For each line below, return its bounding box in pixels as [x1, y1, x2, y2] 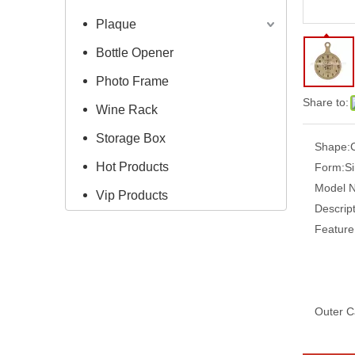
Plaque [96, 17, 136, 31]
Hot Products [96, 159, 169, 174]
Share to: [303, 95, 349, 109]
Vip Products [96, 188, 168, 202]
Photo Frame [96, 74, 169, 88]
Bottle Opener [96, 45, 174, 59]
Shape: [315, 139, 350, 153]
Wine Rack [96, 102, 158, 116]
